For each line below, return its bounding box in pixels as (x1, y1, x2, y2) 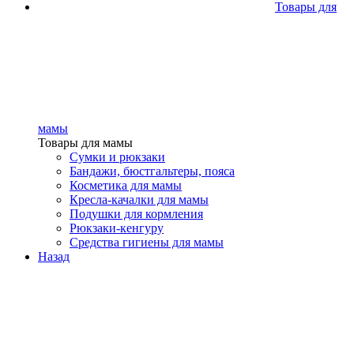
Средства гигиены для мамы (70, 235, 224, 249)
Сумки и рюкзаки (70, 150, 165, 164)
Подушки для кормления (70, 207, 203, 220)
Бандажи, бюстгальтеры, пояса (70, 164, 235, 178)
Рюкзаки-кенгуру (70, 221, 164, 235)
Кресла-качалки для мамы (70, 193, 209, 206)
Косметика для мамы (70, 179, 182, 192)
